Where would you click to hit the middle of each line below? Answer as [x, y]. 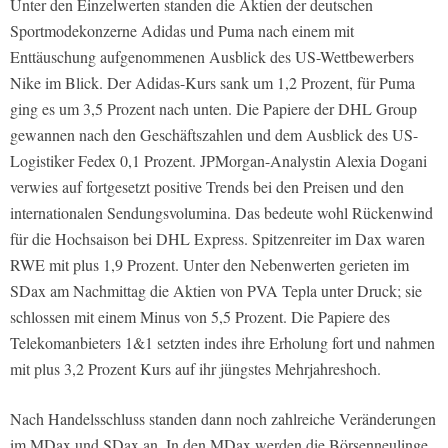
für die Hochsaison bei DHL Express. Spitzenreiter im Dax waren [217, 239]
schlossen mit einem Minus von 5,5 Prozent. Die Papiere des [200, 317]
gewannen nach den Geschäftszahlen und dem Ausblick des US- [214, 135]
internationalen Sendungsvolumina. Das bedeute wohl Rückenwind [221, 213]
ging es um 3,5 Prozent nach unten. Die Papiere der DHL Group [213, 109]
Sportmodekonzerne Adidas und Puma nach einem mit [182, 31]
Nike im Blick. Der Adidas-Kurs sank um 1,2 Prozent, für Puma [212, 83]
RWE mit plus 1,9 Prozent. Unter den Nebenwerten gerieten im [209, 265]
